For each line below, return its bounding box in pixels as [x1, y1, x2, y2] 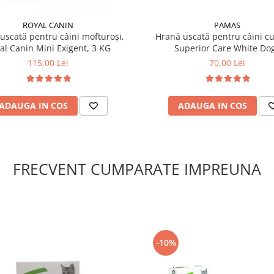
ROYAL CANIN [23, 19, 73, 31]
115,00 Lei [28, 56, 68, 68]
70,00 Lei [209, 56, 245, 68]
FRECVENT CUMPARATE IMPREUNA [13, 158, 261, 179]
